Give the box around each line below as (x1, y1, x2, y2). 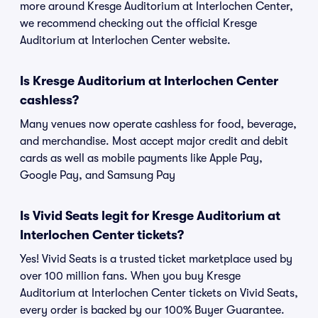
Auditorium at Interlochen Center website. (20, 34, 231, 47)
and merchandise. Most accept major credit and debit (20, 135, 288, 148)
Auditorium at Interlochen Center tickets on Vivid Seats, (20, 287, 298, 300)
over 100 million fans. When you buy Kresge (20, 270, 241, 283)
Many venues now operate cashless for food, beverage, (20, 118, 297, 131)
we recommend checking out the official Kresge (20, 17, 257, 30)
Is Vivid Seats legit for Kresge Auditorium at (20, 209, 280, 223)
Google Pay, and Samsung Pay (20, 169, 175, 182)
